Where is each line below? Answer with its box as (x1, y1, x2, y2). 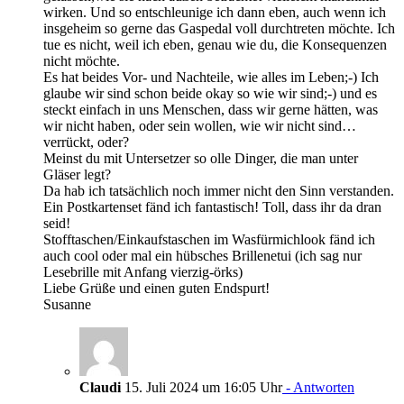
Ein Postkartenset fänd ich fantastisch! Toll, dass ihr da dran (43, 199, 381, 215)
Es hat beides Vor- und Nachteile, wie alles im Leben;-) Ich (43, 69, 379, 85)
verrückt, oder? (43, 134, 129, 150)
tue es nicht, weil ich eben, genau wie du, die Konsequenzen (43, 37, 387, 52)
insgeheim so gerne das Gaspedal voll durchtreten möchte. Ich (43, 21, 395, 36)
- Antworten (282, 380, 354, 395)
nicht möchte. (43, 53, 120, 69)
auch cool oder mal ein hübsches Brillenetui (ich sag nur (43, 248, 362, 263)
